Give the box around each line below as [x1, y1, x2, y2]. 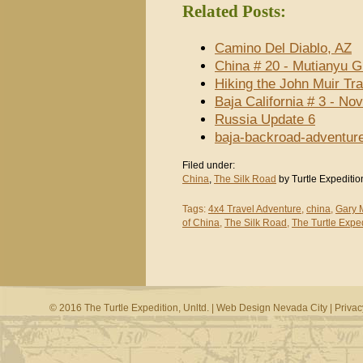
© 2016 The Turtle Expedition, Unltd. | [49, 302, 216, 314]
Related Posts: [182, 2, 286, 21]
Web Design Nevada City [216, 302, 327, 314]
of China [182, 217, 220, 228]
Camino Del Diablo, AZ [215, 41, 352, 55]
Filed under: [182, 160, 235, 170]
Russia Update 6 [215, 112, 315, 126]
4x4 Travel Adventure [208, 203, 301, 214]
